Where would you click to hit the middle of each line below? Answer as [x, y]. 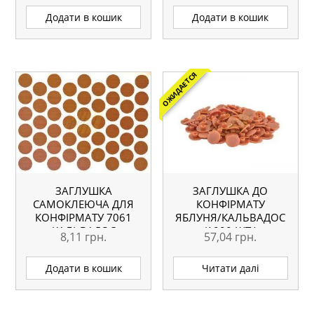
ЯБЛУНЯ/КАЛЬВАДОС [231, 218]
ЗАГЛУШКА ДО [231, 191]
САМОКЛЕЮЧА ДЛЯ [84, 204]
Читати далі [230, 268]
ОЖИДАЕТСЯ [180, 89]
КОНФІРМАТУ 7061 [84, 218]
